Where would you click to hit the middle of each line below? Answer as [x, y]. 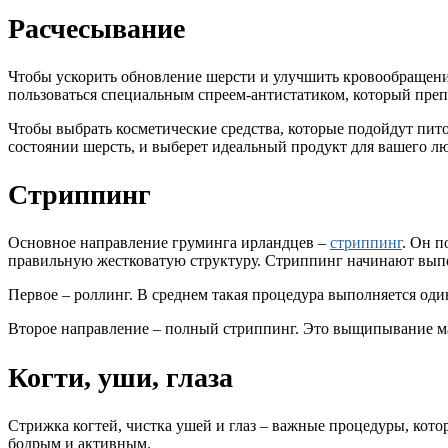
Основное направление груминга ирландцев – [169, 243]
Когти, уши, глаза [120, 377]
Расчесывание [96, 28]
